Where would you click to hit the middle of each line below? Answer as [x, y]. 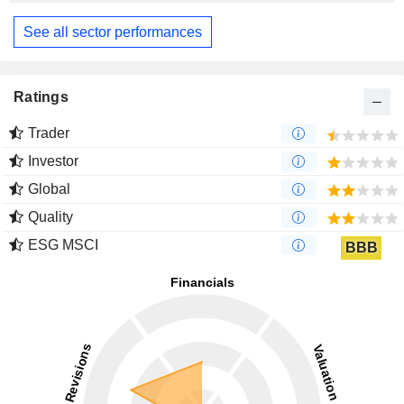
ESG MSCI [63, 245]
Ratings [41, 97]
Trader [49, 133]
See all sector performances [113, 32]
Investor [53, 161]
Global [49, 189]
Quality [50, 217]
